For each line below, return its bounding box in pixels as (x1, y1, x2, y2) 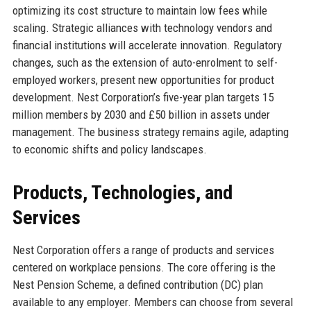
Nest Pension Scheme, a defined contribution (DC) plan (12, 277, 263, 292)
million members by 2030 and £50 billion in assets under (12, 107, 270, 121)
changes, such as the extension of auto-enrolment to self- (12, 55, 278, 69)
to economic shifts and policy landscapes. (12, 142, 207, 156)
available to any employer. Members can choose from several (12, 294, 293, 309)
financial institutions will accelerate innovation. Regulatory (12, 37, 282, 52)
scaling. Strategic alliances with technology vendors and (12, 20, 272, 35)
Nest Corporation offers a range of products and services (12, 242, 274, 257)
